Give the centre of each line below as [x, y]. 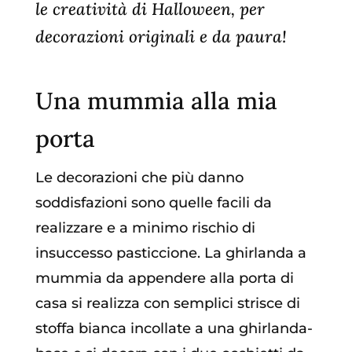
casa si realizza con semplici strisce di [167, 303]
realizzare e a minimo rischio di [145, 227]
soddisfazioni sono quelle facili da [153, 202]
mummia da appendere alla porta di [164, 278]
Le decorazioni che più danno [139, 177]
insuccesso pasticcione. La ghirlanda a [170, 253]
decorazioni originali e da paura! [161, 36]
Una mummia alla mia [156, 100]
